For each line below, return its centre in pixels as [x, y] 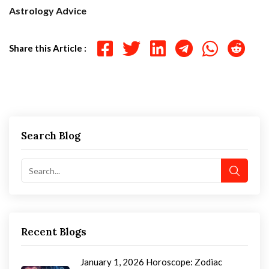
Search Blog [51, 136]
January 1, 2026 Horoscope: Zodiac [151, 262]
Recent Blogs [54, 232]
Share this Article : [48, 48]
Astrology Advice [48, 11]
